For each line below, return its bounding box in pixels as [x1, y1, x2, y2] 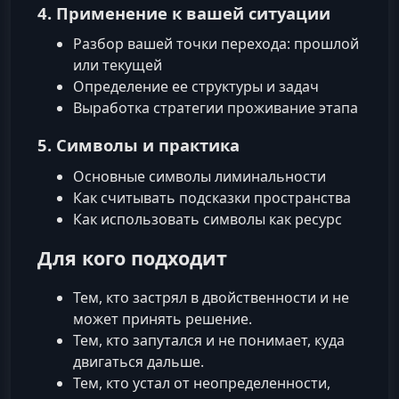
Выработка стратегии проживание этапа [73, 98, 358, 118]
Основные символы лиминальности [73, 166, 326, 186]
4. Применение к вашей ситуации [37, 2, 330, 25]
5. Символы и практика [37, 134, 240, 157]
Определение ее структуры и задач [73, 77, 319, 97]
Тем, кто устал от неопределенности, [73, 372, 330, 393]
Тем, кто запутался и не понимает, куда [73, 330, 345, 350]
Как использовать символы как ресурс [73, 208, 342, 229]
